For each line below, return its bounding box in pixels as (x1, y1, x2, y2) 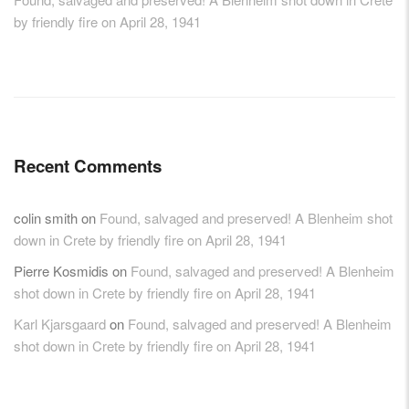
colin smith (14, 207, 78, 227)
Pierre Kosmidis (14, 260, 109, 280)
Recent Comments (14, 152, 162, 178)
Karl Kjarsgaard (14, 313, 106, 333)
